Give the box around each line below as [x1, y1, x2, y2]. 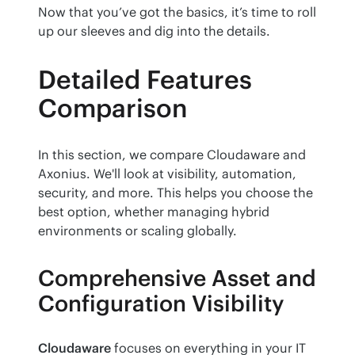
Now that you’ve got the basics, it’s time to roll [38, 4, 316, 21]
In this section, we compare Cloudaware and [38, 147, 306, 163]
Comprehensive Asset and [38, 264, 316, 293]
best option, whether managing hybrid [38, 204, 269, 220]
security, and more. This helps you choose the [38, 185, 313, 201]
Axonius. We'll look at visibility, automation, [38, 166, 296, 182]
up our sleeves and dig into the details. [38, 23, 270, 40]
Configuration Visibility [38, 289, 284, 319]
